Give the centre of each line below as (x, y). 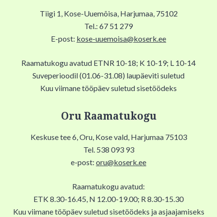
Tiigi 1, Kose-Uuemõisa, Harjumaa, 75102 (108, 14)
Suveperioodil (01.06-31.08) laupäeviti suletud (108, 76)
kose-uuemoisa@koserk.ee (121, 39)
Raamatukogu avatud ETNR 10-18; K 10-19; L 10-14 (108, 63)
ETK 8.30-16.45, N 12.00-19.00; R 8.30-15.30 (108, 199)
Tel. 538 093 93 (108, 150)
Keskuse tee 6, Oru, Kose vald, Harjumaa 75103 (108, 137)
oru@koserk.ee (121, 162)
